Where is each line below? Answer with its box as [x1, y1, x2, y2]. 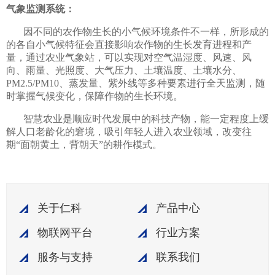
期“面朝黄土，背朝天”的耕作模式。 [6, 139, 162, 150]
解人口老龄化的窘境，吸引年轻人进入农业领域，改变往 [6, 126, 252, 137]
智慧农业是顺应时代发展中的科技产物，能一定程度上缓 [23, 113, 269, 124]
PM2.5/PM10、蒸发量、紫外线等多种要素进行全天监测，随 [6, 77, 265, 88]
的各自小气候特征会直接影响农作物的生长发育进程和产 [6, 39, 252, 50]
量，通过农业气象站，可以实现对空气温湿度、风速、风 [6, 52, 252, 63]
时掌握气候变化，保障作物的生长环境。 [6, 90, 183, 101]
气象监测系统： [6, 3, 75, 14]
